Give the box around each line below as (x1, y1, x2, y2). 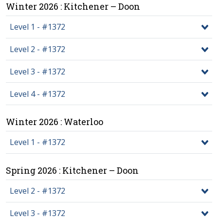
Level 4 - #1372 (10, 88, 65, 99)
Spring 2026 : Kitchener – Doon (6, 164, 139, 176)
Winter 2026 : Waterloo (6, 116, 103, 128)
